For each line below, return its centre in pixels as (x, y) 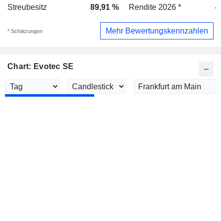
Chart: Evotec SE (41, 67)
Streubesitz (27, 7)
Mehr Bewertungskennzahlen (157, 31)
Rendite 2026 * (155, 7)
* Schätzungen (25, 31)
